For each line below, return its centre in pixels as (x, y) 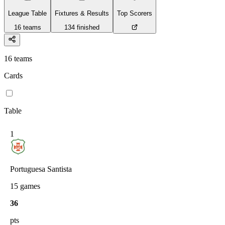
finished (87, 28)
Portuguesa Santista (41, 169)
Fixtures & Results (82, 13)
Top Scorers (135, 13)
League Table (27, 13)
